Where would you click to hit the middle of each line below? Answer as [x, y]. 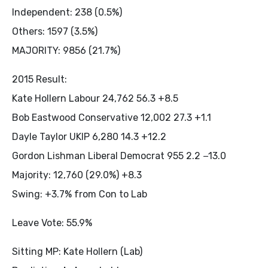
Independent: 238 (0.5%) [67, 12]
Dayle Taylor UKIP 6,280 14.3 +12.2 [89, 137]
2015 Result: [39, 79]
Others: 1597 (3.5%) [55, 31]
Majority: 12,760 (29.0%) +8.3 [77, 175]
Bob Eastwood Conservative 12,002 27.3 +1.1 [112, 118]
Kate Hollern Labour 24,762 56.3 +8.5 [95, 98]
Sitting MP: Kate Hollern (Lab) [77, 252]
